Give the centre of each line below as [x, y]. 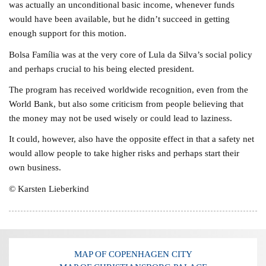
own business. [35, 167]
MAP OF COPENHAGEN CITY [133, 254]
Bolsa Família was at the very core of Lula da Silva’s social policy [131, 54]
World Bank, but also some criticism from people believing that [126, 103]
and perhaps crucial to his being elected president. [102, 68]
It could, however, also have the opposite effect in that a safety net [132, 139]
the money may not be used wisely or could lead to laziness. [121, 118]
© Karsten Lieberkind [49, 188]
